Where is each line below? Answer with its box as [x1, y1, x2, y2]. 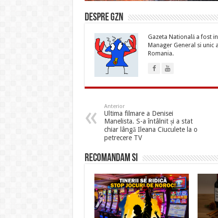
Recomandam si [84, 153, 138, 164]
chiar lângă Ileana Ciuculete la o [104, 126, 198, 134]
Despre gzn [84, 12, 123, 24]
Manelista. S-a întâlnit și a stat [104, 117, 193, 126]
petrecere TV [104, 134, 142, 142]
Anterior [104, 103, 125, 110]
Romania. [147, 50, 174, 57]
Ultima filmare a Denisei [104, 109, 173, 118]
